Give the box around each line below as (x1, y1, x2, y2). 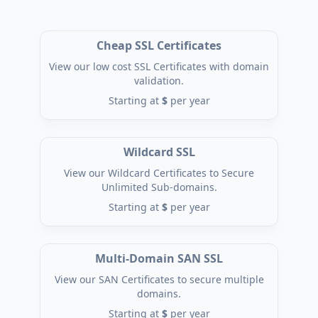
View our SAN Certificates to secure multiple (54, 273, 264, 286)
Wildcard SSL (123, 144, 195, 160)
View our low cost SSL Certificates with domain (49, 60, 269, 73)
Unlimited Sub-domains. (101, 180, 217, 194)
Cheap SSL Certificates (97, 38, 221, 53)
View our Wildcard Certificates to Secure (64, 166, 254, 180)
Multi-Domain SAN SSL (95, 251, 223, 266)
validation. (134, 74, 184, 87)
